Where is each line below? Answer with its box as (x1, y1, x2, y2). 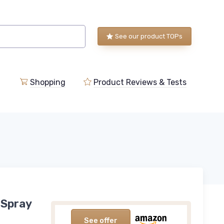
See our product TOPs (115, 32, 182, 40)
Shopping (29, 77, 65, 87)
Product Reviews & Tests (93, 77, 186, 87)
